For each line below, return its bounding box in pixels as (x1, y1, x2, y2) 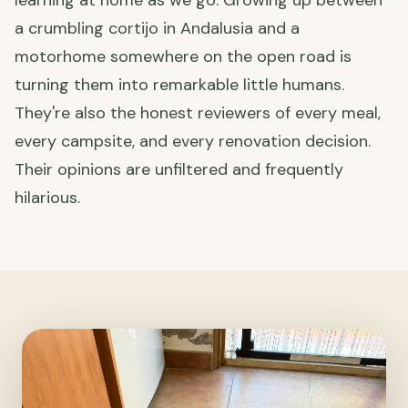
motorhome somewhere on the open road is (15, 46, 352, 68)
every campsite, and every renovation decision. (15, 130, 371, 153)
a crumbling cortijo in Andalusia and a (15, 17, 300, 40)
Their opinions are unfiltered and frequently (15, 158, 343, 181)
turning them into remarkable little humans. (15, 74, 344, 97)
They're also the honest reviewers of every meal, (15, 102, 381, 125)
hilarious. (15, 187, 80, 209)
